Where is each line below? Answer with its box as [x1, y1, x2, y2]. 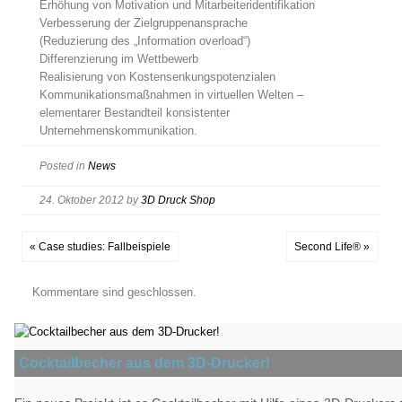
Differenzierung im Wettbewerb [39, 52, 198, 66]
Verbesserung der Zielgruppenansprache [39, 16, 248, 30]
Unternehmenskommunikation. [39, 124, 197, 137]
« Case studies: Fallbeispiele [30, 240, 170, 253]
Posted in [39, 160, 88, 172]
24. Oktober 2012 [39, 194, 124, 206]
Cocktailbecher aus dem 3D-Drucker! [19, 355, 270, 371]
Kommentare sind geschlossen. [32, 285, 197, 299]
